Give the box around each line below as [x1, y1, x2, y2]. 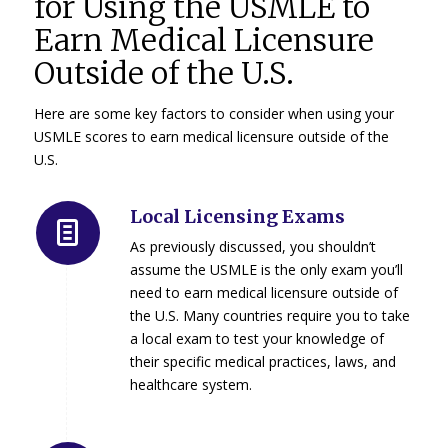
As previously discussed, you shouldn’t [129, 237, 376, 257]
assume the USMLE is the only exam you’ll [129, 260, 403, 280]
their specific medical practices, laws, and [129, 352, 396, 372]
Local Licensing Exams [129, 204, 345, 228]
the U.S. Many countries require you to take [129, 306, 410, 326]
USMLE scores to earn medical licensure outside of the [33, 126, 389, 146]
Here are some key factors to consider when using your [33, 103, 394, 123]
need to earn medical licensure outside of [129, 283, 398, 303]
